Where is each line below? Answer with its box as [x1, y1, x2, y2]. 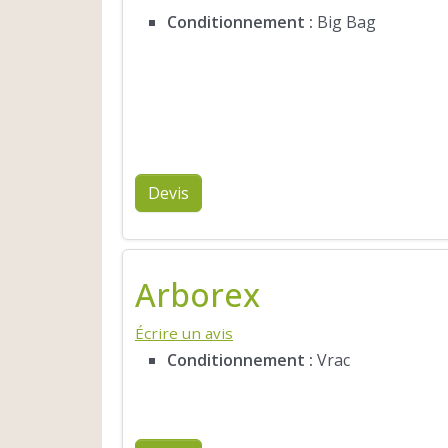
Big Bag [313, 10, 376, 33]
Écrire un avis [135, 322, 233, 343]
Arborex [135, 272, 260, 316]
